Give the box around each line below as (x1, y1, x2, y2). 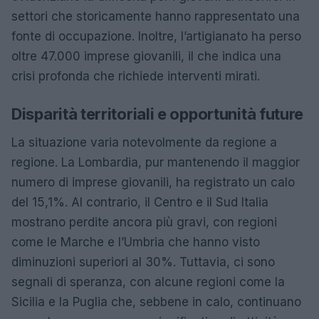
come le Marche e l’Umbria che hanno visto (11, 235, 260, 249)
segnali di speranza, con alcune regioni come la (11, 275, 285, 289)
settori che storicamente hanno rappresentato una (11, 9, 300, 23)
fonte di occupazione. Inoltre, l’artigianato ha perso (11, 29, 301, 43)
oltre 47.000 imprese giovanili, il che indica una (11, 49, 281, 63)
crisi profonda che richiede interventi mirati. (11, 69, 260, 83)
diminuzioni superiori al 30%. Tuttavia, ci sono (11, 255, 275, 269)
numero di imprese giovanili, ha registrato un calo (11, 175, 295, 189)
